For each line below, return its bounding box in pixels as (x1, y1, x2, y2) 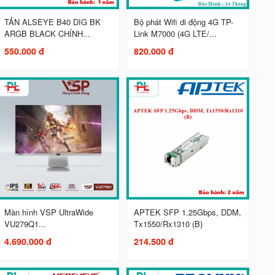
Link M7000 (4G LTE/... (133, 28, 217, 40)
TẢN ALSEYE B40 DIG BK (4, 16, 101, 28)
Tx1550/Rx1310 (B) (133, 218, 203, 230)
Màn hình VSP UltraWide (4, 206, 93, 219)
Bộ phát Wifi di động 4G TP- (133, 16, 233, 28)
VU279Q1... (4, 218, 46, 230)
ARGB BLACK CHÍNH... (4, 28, 90, 40)
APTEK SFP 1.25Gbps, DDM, (133, 206, 241, 219)
